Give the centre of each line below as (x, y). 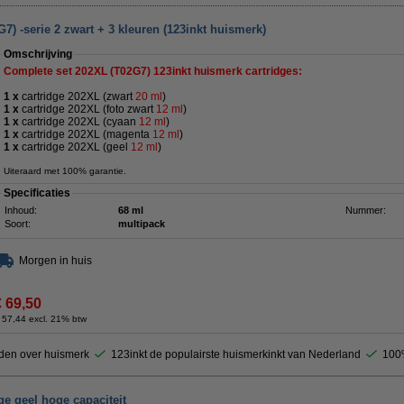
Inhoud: (21, 210)
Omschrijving (38, 54)
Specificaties (37, 193)
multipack (142, 224)
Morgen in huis (55, 261)
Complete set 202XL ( (59, 71)
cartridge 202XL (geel (75, 147)
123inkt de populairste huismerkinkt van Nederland (235, 354)
